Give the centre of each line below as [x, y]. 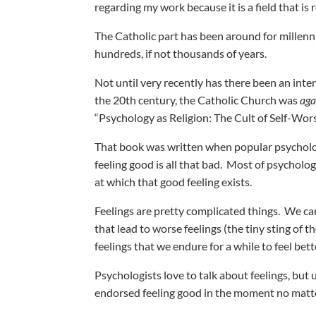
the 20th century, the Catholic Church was [197, 100]
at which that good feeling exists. [175, 182]
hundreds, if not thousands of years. [182, 53]
